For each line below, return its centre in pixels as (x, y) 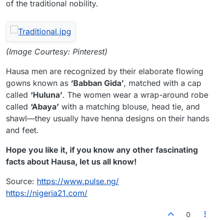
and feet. (22, 130)
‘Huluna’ (46, 95)
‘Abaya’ (45, 107)
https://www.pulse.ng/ (78, 181)
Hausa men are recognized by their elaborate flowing (105, 71)
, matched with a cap (163, 83)
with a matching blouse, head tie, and (129, 107)
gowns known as (38, 83)
